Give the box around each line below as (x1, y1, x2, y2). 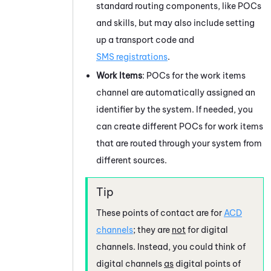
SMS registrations (96, 51, 168, 62)
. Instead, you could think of (133, 241, 246, 252)
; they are (133, 224, 172, 235)
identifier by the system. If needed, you (96, 103, 253, 115)
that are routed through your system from (96, 137, 262, 149)
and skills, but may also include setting (96, 17, 255, 28)
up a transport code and (96, 34, 194, 45)
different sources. (96, 154, 167, 166)
